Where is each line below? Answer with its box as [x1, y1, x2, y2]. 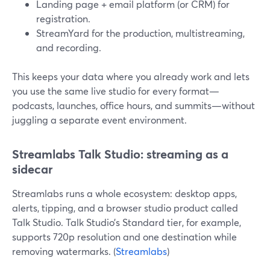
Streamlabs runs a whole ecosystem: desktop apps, [12, 187, 237, 199]
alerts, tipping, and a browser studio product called [12, 201, 238, 214]
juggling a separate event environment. [12, 113, 187, 126]
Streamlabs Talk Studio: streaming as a [12, 146, 228, 162]
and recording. [36, 41, 101, 54]
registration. [36, 12, 90, 25]
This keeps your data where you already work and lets [12, 70, 250, 83]
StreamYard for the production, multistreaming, [36, 27, 245, 39]
